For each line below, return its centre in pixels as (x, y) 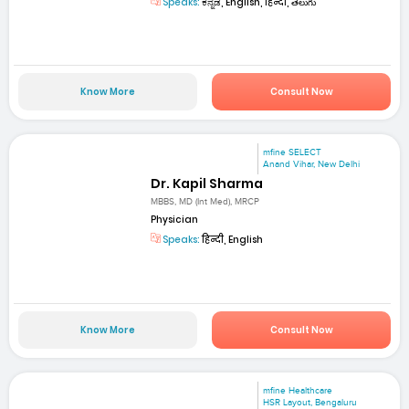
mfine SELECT (293, 152)
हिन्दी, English (232, 240)
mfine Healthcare (298, 390)
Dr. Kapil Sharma (207, 184)
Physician (175, 220)
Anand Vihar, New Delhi (312, 164)
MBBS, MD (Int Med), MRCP (205, 202)
